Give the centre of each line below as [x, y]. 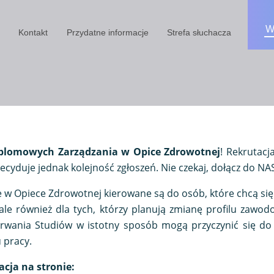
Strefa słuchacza [199, 32]
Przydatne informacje [107, 32]
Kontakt [33, 32]
